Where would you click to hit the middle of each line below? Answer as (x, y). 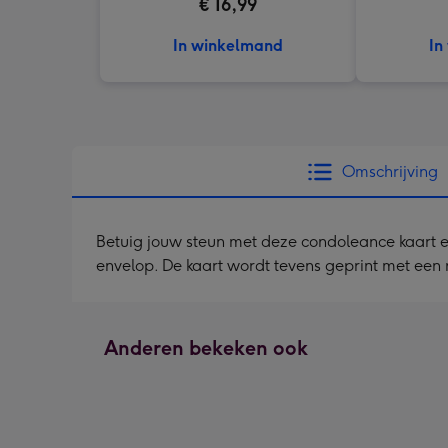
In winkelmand (228, 45)
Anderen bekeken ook (206, 348)
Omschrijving (390, 171)
